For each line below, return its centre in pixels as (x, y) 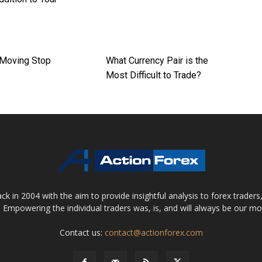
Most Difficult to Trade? (153, 75)
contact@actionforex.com (154, 233)
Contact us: (82, 233)
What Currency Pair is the (157, 61)
